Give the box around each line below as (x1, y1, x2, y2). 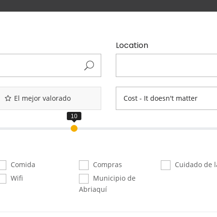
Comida (9, 159, 35, 169)
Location (115, 39, 148, 51)
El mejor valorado (14, 93, 71, 103)
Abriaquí (78, 185, 107, 194)
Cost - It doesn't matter (123, 93, 198, 103)
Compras (91, 159, 122, 169)
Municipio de (91, 173, 136, 183)
